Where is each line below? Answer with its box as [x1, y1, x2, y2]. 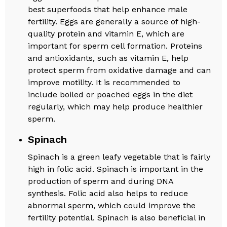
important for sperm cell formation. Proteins [28, 41, 203, 51]
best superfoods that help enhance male [28, 4, 188, 14]
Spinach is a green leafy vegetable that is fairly [28, 152, 211, 162]
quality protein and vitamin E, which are [28, 28, 185, 39]
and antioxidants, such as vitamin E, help [28, 53, 189, 63]
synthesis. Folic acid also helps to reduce [28, 188, 188, 198]
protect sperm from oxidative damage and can [28, 65, 211, 75]
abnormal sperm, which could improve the [28, 200, 196, 210]
